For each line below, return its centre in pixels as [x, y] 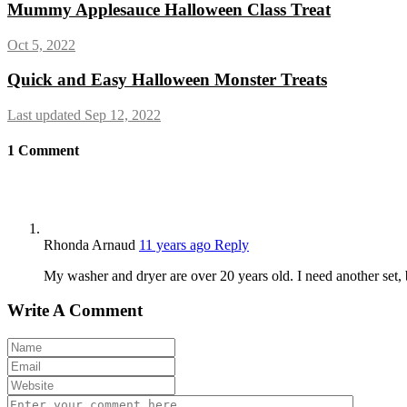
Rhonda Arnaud [89, 244]
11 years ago [177, 244]
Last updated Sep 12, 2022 [84, 115]
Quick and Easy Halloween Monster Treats [167, 80]
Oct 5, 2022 [41, 45]
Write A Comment [75, 311]
